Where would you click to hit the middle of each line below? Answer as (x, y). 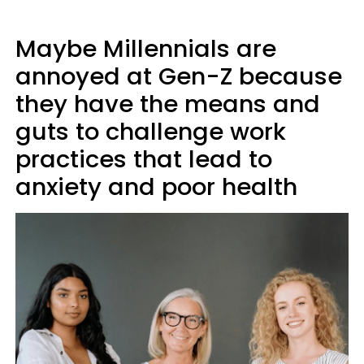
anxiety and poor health (156, 186)
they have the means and (168, 104)
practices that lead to (144, 159)
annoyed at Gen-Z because (179, 76)
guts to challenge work (151, 131)
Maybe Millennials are (146, 48)
